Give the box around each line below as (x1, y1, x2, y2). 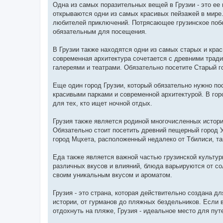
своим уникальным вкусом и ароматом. (53, 171, 172, 179)
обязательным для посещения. (53, 27, 147, 35)
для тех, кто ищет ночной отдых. (53, 99, 152, 107)
